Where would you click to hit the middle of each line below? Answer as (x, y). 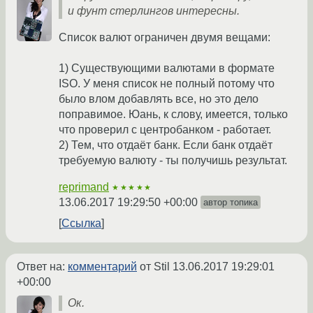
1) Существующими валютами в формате (167, 68)
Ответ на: (42, 267)
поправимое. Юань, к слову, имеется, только (173, 115)
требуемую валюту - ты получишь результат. (173, 161)
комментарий (102, 267)
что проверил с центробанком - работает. (165, 130)
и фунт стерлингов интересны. (154, 11)
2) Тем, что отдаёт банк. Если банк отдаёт (166, 145)
